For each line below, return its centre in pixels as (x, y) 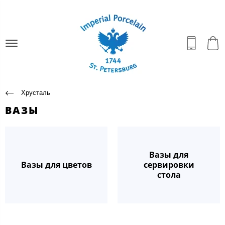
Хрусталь (36, 92)
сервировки (169, 165)
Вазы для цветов (56, 165)
